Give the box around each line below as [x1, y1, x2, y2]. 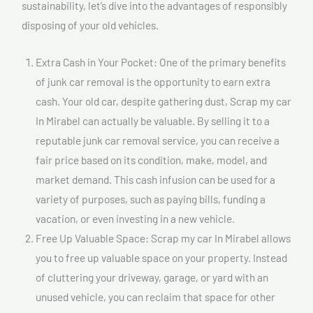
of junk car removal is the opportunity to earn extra [36, 74, 270, 88]
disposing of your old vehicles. [22, 18, 159, 32]
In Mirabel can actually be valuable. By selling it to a [36, 113, 270, 127]
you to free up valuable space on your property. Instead [36, 250, 287, 264]
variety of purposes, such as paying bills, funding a [36, 191, 265, 205]
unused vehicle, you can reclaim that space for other [36, 289, 275, 303]
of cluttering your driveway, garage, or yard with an [36, 270, 268, 284]
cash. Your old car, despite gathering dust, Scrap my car [36, 94, 291, 108]
